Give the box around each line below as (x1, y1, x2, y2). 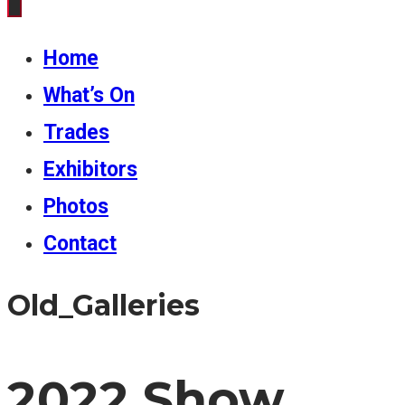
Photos (43, 194, 108, 219)
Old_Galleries (7, 287, 200, 323)
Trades (43, 120, 109, 145)
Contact (43, 231, 117, 256)
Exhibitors (43, 157, 137, 182)
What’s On (43, 83, 135, 108)
